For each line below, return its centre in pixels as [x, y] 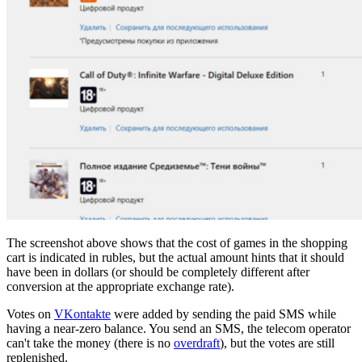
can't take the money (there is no [90, 343]
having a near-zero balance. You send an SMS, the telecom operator [179, 329]
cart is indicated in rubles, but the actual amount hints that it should [175, 258]
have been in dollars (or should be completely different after [158, 272]
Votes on [30, 314]
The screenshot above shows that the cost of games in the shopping [177, 243]
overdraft [197, 343]
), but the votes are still [277, 343]
